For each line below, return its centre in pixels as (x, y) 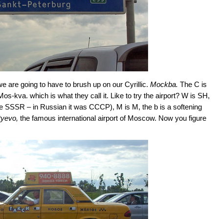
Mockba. (164, 85)
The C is (192, 85)
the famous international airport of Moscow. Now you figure (112, 118)
